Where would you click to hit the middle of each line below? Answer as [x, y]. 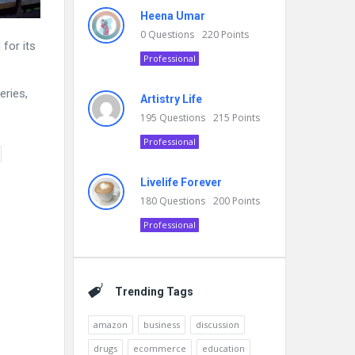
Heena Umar [173, 16]
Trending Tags [154, 292]
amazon [111, 324]
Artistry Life [171, 99]
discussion [218, 324]
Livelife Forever [181, 182]
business [162, 324]
